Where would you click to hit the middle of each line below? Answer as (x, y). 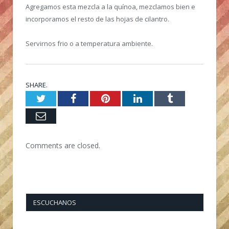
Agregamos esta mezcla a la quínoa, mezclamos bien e (110, 7)
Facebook (95, 98)
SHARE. (37, 85)
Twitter (60, 98)
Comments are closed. (63, 146)
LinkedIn (160, 98)
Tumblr (187, 98)
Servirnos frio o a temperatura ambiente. (89, 44)
